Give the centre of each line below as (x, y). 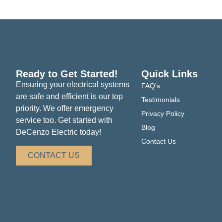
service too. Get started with (64, 120)
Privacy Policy (163, 114)
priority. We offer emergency (65, 109)
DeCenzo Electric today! (58, 132)
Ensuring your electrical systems (73, 85)
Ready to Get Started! (67, 74)
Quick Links (170, 74)
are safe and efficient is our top (69, 97)
